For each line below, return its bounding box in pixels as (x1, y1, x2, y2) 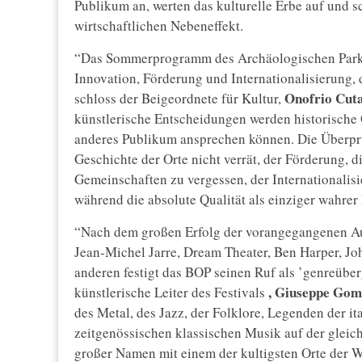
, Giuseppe (268, 282, 330, 303)
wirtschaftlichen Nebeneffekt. (74, 16, 243, 36)
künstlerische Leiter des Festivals (74, 283, 268, 302)
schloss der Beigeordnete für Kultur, (74, 89, 284, 108)
